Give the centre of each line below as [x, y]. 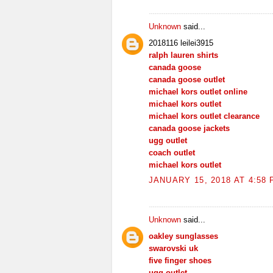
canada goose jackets [189, 128]
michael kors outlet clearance [204, 116]
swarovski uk [173, 248]
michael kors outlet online [198, 91]
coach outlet [172, 152]
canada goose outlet [186, 79]
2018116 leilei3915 [181, 43]
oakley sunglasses [183, 236]
